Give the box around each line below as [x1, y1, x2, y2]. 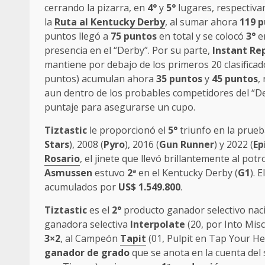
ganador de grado [44, 246, 130, 260]
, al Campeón [60, 232, 120, 245]
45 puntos [212, 72, 258, 86]
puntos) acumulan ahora [44, 72, 156, 86]
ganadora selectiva [44, 218, 130, 231]
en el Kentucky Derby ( [136, 166, 238, 180]
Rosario [44, 152, 80, 166]
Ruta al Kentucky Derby [54, 15, 165, 29]
